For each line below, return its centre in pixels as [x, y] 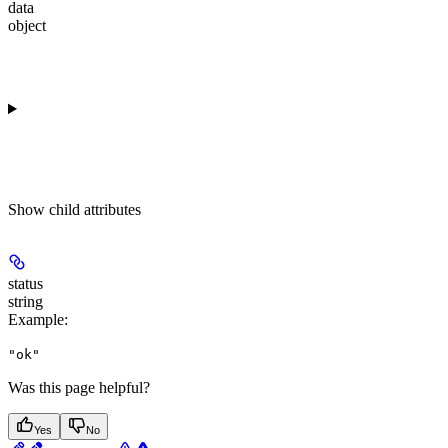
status [25, 284]
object [27, 26]
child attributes [95, 210]
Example [36, 320]
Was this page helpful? [79, 388]
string [25, 302]
